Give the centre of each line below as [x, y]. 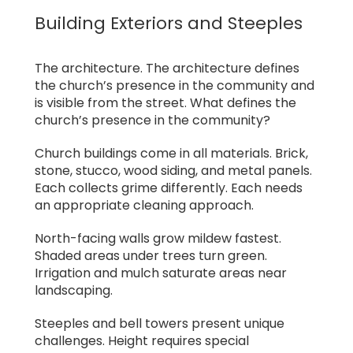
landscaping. [74, 291]
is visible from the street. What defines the [165, 103]
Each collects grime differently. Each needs [169, 188]
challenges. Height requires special [142, 341]
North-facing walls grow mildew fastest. [158, 239]
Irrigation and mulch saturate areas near [161, 273]
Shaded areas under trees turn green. [151, 256]
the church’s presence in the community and [175, 86]
